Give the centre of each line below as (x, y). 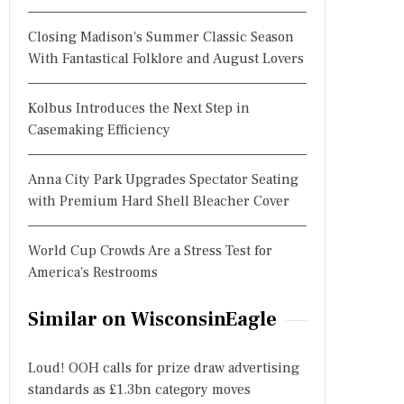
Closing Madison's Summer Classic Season (161, 37)
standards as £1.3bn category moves (139, 390)
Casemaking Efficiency (99, 130)
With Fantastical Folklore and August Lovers (166, 59)
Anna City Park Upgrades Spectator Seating (163, 179)
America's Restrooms (93, 272)
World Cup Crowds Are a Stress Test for (150, 251)
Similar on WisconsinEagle (152, 319)
